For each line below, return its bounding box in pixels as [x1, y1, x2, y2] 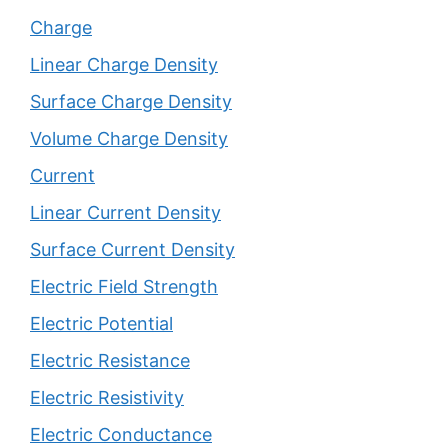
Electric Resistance [30, 350, 190, 371]
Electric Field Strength [30, 276, 218, 297]
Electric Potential [30, 313, 173, 334]
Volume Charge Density [30, 128, 228, 149]
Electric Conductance [30, 424, 212, 445]
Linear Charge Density [30, 54, 218, 75]
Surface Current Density [30, 239, 235, 260]
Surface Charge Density [30, 91, 232, 112]
